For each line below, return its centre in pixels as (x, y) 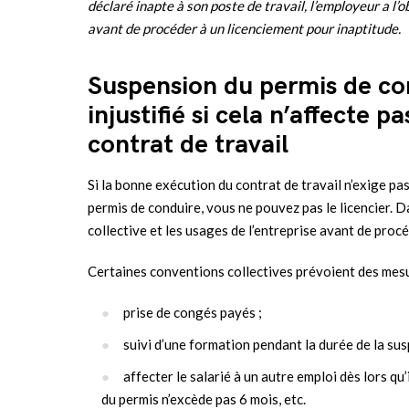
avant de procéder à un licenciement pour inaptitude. (244, 28)
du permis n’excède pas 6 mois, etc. (204, 399)
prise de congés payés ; (193, 312)
